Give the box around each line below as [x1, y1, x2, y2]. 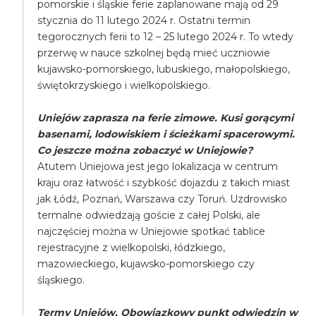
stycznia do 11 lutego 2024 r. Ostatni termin [37, 14, 251, 27]
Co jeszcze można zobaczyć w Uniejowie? [37, 144, 253, 157]
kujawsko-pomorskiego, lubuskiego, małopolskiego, [37, 63, 291, 75]
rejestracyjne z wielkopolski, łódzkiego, [37, 241, 226, 254]
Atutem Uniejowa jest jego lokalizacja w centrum [37, 160, 279, 173]
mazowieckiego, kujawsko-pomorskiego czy [37, 257, 255, 270]
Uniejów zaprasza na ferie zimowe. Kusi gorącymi [37, 111, 294, 124]
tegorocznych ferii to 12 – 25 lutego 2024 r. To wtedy [37, 30, 294, 43]
